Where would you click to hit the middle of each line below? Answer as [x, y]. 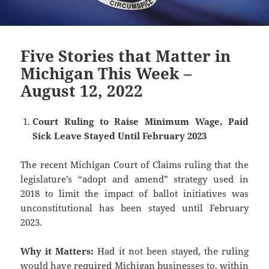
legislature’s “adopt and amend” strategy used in [134, 179]
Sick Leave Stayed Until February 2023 [120, 136]
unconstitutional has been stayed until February [134, 208]
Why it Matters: [57, 251]
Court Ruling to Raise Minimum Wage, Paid [141, 122]
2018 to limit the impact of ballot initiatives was [134, 194]
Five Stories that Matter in [126, 56]
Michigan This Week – [106, 74]
